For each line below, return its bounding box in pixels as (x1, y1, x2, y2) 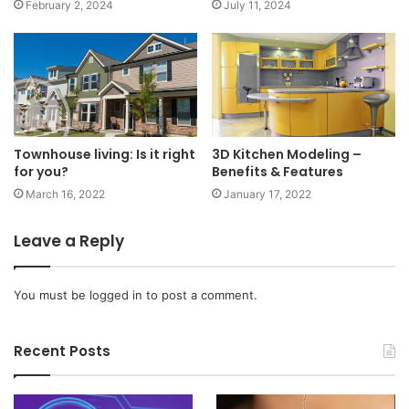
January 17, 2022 (224, 186, 311, 201)
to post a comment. (142, 287, 257, 302)
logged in (89, 287, 142, 302)
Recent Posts (14, 341, 110, 361)
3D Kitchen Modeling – (212, 144, 362, 163)
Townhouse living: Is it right (14, 144, 195, 163)
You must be (14, 287, 89, 302)
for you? (14, 162, 68, 181)
